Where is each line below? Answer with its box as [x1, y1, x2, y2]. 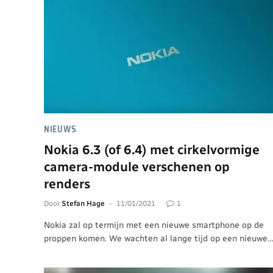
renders [44, 175, 90, 191]
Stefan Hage [62, 199, 105, 208]
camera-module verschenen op [44, 158, 230, 174]
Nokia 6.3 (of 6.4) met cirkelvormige [44, 141, 260, 157]
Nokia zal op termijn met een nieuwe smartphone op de [44, 219, 264, 230]
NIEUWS [44, 122, 77, 136]
